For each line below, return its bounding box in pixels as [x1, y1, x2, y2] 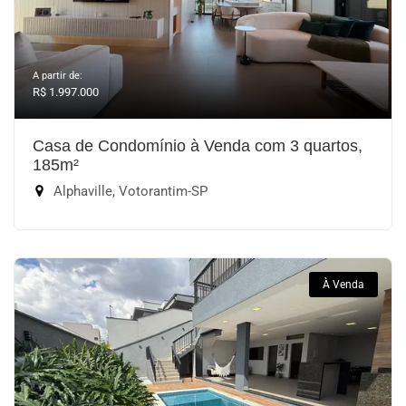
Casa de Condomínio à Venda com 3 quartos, [33, 137, 362, 155]
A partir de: [33, 70, 82, 82]
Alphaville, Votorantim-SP [50, 183, 208, 199]
